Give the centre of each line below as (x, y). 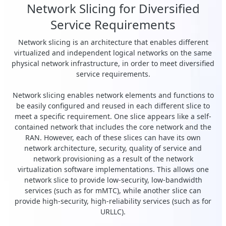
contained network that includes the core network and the (113, 127)
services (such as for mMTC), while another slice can (113, 191)
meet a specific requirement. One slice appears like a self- (113, 117)
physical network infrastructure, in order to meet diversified (113, 64)
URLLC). (113, 212)
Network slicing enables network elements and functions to (113, 95)
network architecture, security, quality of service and (113, 148)
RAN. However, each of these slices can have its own (113, 138)
